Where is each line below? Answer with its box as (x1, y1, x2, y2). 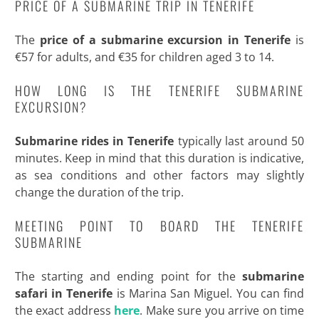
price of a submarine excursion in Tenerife (39, 32, 291, 48)
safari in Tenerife (14, 286, 113, 302)
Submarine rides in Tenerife (14, 133, 178, 150)
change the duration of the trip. (14, 184, 184, 201)
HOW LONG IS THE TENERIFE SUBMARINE (14, 81, 305, 100)
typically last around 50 (177, 133, 305, 150)
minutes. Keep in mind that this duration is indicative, (14, 150, 305, 167)
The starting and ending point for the (14, 268, 243, 285)
